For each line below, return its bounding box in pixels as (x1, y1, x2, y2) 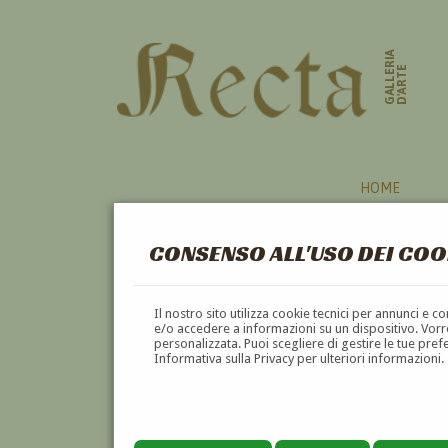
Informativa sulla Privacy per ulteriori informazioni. (154, 350, 445, 366)
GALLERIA (383, 48, 398, 106)
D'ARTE (395, 64, 410, 106)
